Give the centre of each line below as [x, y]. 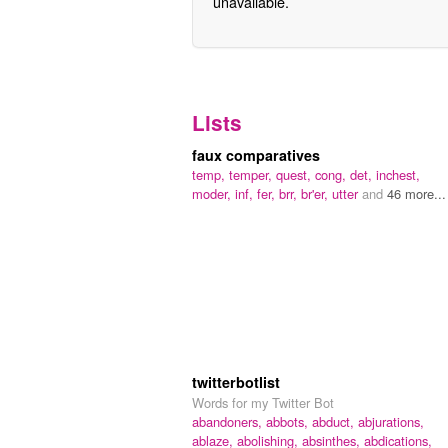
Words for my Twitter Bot [263, 403]
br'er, [316, 194]
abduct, [335, 422]
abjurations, [391, 422]
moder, [213, 194]
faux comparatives [256, 155]
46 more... [416, 194]
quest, [295, 175]
